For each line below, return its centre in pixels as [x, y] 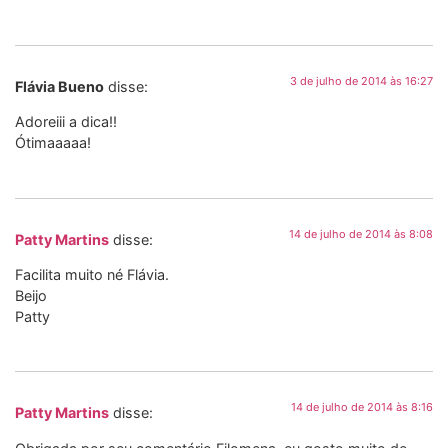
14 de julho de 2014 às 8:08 [361, 233]
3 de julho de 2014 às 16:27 [361, 80]
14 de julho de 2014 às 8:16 [362, 407]
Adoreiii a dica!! [66, 122]
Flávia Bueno [59, 86]
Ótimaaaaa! [53, 143]
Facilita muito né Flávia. [92, 274]
